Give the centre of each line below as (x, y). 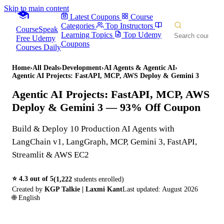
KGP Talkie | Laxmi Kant (83, 189)
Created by (27, 189)
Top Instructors (129, 26)
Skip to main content (36, 8)
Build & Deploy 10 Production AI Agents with (93, 128)
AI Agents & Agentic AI (139, 68)
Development (82, 68)
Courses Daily (38, 47)
